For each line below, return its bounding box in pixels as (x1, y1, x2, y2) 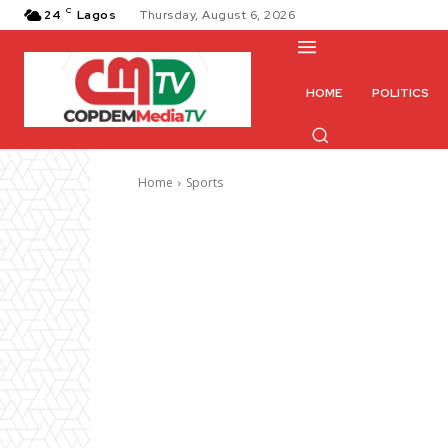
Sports (186, 174, 223, 192)
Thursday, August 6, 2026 (140, 7, 295, 23)
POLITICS (372, 85, 430, 102)
